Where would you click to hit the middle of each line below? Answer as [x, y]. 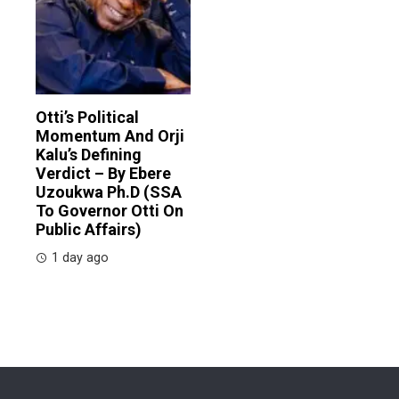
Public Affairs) [89, 230]
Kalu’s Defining [89, 155]
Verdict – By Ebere [103, 174]
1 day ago [80, 258]
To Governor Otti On [110, 211]
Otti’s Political [87, 118]
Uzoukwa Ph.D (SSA [109, 192]
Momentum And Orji [110, 136]
